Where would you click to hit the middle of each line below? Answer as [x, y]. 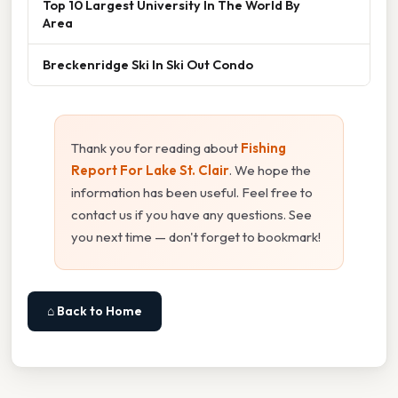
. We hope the [270, 170]
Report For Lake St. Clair [150, 170]
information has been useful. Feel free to [192, 192]
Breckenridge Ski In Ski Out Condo [148, 64]
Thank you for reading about [156, 147]
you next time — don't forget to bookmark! [196, 236]
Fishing [263, 147]
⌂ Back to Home [95, 310]
